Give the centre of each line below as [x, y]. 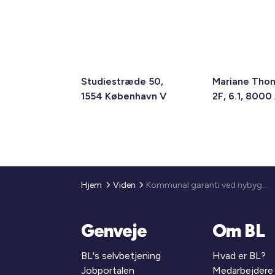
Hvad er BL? [239, 255]
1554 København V [124, 96]
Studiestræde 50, [122, 81]
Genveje [114, 230]
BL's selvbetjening [121, 255]
